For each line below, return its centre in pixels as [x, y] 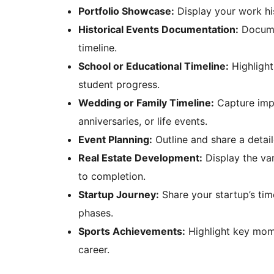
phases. [96, 213]
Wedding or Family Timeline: [146, 103]
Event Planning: [115, 140]
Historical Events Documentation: [158, 30]
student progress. [119, 85]
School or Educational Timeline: [154, 66]
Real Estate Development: [140, 158]
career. [94, 250]
